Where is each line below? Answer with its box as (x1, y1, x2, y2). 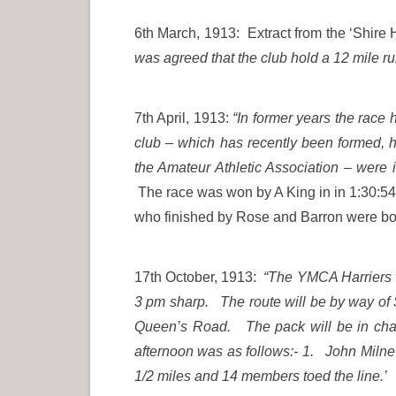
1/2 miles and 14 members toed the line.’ (134, 369, 387, 384)
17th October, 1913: (134, 270, 264, 285)
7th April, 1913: (134, 110, 233, 126)
